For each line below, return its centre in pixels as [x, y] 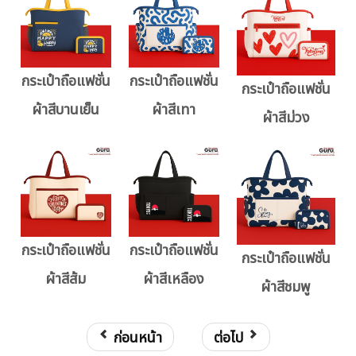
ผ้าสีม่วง [286, 118]
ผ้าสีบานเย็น [66, 110]
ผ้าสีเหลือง [174, 280]
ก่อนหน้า [137, 339]
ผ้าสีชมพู [286, 288]
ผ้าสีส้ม [66, 280]
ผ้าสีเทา [174, 110]
